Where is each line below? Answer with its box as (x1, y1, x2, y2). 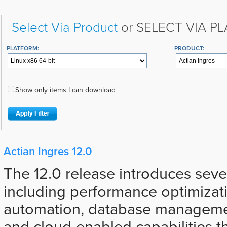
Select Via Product (11, 18, 118, 36)
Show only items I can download (15, 85, 116, 96)
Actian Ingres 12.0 (3, 143, 92, 160)
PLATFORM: (6, 44, 39, 52)
